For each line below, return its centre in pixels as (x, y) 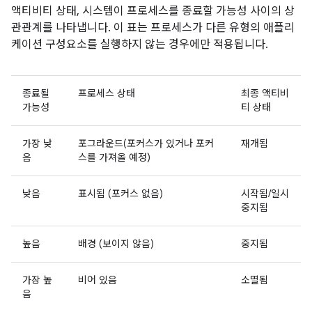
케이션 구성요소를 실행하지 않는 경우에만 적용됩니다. (140, 44)
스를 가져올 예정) (114, 157)
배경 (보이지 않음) (116, 243)
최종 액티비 (265, 93)
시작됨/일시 (265, 193)
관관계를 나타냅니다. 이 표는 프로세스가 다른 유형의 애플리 (153, 28)
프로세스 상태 (107, 93)
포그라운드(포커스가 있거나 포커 (146, 143)
